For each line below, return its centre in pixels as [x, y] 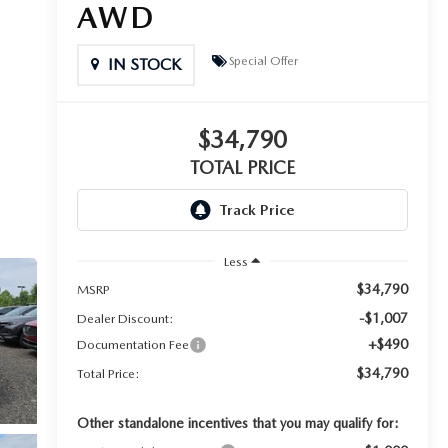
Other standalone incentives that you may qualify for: [237, 423]
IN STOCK [144, 65]
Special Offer [263, 60]
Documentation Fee [132, 345]
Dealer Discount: [125, 319]
